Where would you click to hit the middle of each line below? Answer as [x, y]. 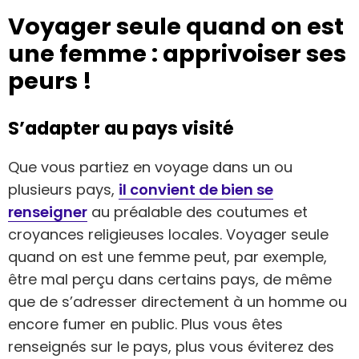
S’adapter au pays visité [121, 128]
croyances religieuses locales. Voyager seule [168, 235]
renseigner [48, 212]
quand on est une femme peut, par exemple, [167, 257]
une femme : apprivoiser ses [177, 54]
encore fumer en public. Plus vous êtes [145, 325]
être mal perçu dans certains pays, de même [170, 280]
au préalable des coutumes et [198, 212]
